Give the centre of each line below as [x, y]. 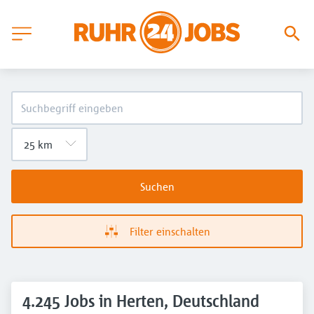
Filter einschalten [170, 231]
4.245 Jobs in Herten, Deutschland [141, 301]
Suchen [157, 186]
